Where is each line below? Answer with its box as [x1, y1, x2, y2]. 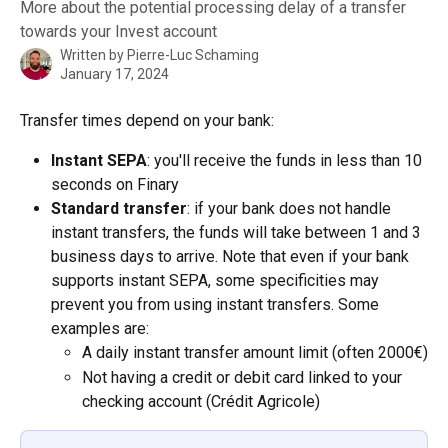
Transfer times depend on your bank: [20, 111, 274, 130]
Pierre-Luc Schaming [127, 47, 259, 63]
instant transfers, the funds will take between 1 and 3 [51, 223, 425, 243]
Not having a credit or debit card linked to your [82, 367, 406, 387]
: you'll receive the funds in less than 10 [147, 151, 426, 171]
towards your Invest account [20, 22, 217, 41]
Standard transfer [51, 199, 187, 219]
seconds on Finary [51, 175, 179, 195]
